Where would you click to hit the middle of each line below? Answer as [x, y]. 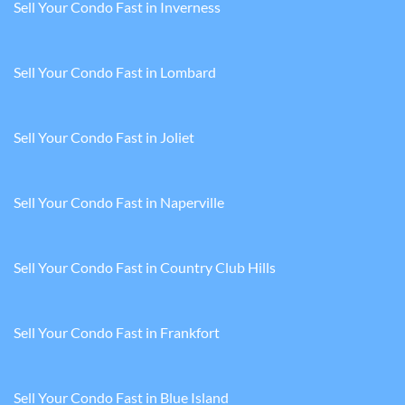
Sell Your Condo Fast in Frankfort [117, 333]
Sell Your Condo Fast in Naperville [119, 202]
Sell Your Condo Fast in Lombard [115, 72]
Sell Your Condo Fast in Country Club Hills [145, 268]
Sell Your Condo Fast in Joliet [104, 137]
